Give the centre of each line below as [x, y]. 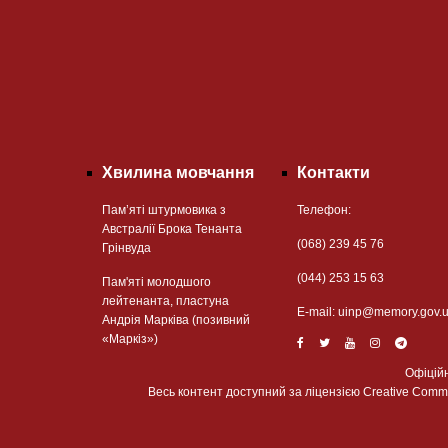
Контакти [333, 172]
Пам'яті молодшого [156, 281]
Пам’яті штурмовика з [164, 209]
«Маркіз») [130, 338]
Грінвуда [126, 247]
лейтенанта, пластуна [165, 300]
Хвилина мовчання [178, 172]
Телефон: [324, 209]
